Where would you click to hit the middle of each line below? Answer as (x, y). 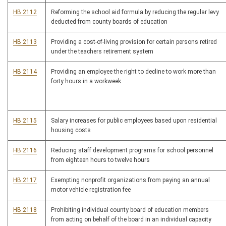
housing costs (71, 130)
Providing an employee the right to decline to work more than (133, 72)
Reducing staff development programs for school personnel (132, 150)
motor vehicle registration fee (91, 190)
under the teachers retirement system (102, 51)
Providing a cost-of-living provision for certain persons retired (134, 42)
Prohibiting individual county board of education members (130, 210)
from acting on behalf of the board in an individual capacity (131, 219)
